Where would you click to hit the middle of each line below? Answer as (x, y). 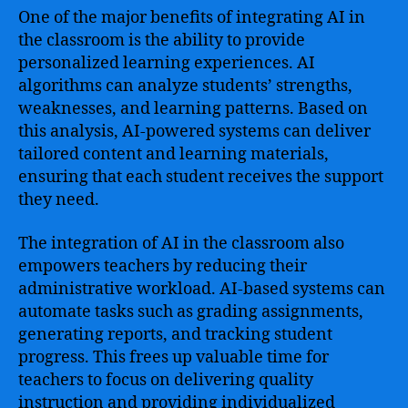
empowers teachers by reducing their (163, 266)
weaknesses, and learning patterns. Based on (193, 109)
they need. (59, 200)
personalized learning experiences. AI (167, 63)
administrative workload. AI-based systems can (202, 289)
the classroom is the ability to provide (162, 41)
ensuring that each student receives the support (201, 177)
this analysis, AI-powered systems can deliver (194, 132)
